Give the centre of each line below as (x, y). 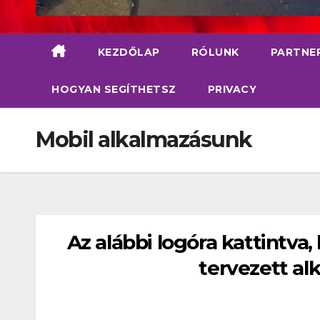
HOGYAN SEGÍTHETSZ (114, 90)
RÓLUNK (215, 52)
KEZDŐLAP (129, 52)
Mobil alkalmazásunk (144, 140)
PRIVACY (232, 90)
